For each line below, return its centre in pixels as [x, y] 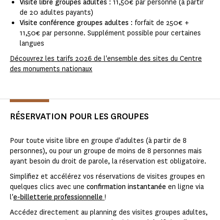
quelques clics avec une [48, 187]
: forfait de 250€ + [159, 23]
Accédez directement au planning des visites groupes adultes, [109, 213]
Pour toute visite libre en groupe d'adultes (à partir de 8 [98, 141]
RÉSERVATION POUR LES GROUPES [79, 117]
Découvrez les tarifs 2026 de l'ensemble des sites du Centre [106, 59]
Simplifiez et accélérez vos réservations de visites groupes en [107, 177]
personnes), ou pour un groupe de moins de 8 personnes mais [106, 151]
